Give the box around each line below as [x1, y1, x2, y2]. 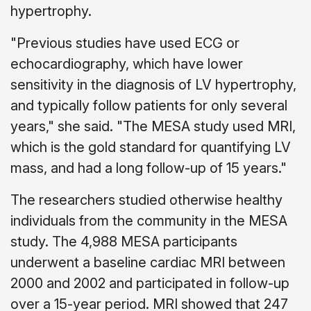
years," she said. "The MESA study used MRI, [10, 118, 296, 135]
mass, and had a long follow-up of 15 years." [10, 160, 287, 176]
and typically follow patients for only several [10, 97, 287, 114]
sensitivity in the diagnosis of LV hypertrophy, [10, 76, 296, 93]
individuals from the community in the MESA [10, 212, 287, 229]
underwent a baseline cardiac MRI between [10, 254, 285, 271]
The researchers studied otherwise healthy [10, 192, 283, 208]
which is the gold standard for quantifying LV [10, 139, 291, 155]
